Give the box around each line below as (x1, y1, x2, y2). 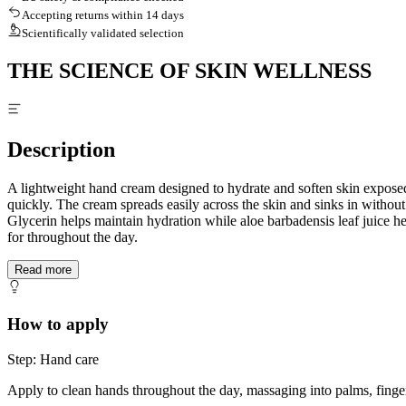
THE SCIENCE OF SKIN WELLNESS (7, 59, 372, 83)
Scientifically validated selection (22, 26, 184, 41)
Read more (14, 263, 72, 277)
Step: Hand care (7, 351, 99, 367)
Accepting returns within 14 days (22, 8, 184, 23)
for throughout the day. (7, 229, 138, 246)
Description (7, 138, 115, 162)
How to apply (7, 314, 109, 333)
